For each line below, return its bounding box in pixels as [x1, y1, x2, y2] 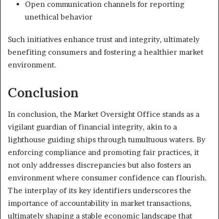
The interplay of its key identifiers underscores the [8, 186, 191, 196]
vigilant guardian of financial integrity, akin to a [8, 122, 177, 132]
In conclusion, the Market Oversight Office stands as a [8, 109, 199, 119]
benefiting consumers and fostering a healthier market [8, 47, 203, 57]
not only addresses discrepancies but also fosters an [8, 160, 191, 170]
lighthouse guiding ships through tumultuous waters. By [8, 135, 205, 145]
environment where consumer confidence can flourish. [8, 173, 207, 183]
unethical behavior [25, 12, 92, 22]
